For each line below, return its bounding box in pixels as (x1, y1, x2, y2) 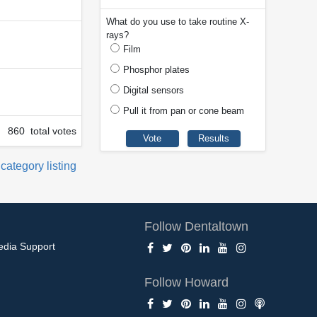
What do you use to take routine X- (106, 16, 249, 28)
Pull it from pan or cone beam (123, 105, 244, 117)
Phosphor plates (123, 64, 190, 76)
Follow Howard (144, 275, 229, 289)
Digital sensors (123, 85, 184, 96)
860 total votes (8, 125, 76, 137)
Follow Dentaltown (144, 219, 249, 234)
